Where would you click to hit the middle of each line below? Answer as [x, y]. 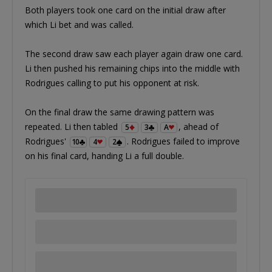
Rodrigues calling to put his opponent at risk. [112, 83]
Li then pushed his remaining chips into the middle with [132, 68]
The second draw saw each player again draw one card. [134, 53]
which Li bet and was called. [79, 24]
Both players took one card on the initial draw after [125, 10]
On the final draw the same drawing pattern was [120, 112]
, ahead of [199, 126]
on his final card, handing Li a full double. [104, 155]
